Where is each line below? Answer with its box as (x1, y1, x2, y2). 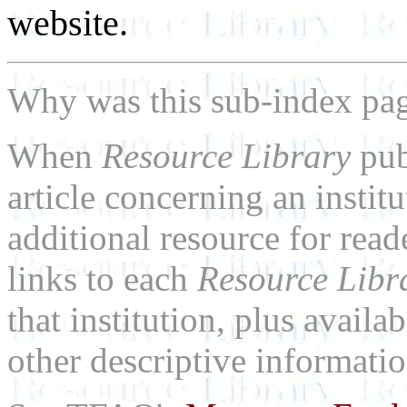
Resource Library (102, 136, 360, 176)
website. (7, 3, 128, 44)
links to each (7, 259, 197, 299)
